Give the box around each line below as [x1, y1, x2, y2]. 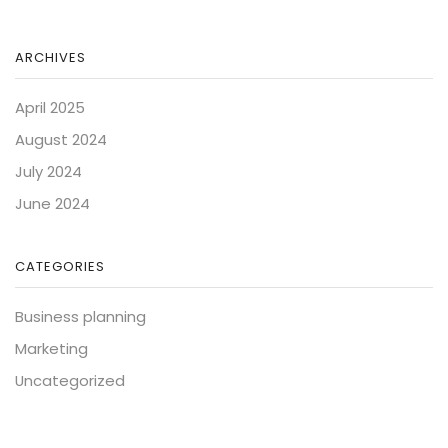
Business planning [15, 305, 146, 327]
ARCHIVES [15, 48, 86, 68]
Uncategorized [15, 369, 125, 391]
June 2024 [15, 193, 90, 215]
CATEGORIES [15, 256, 105, 276]
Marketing [15, 337, 88, 359]
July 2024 [15, 161, 82, 183]
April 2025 [15, 97, 85, 119]
